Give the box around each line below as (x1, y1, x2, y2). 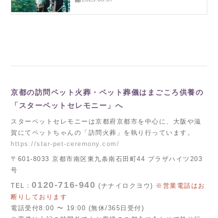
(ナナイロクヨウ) (95, 182, 153, 189)
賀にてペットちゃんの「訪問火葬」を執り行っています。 (11, 129, 195, 136)
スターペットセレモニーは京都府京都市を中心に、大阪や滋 (11, 118, 201, 125)
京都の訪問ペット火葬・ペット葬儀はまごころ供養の (11, 88, 204, 96)
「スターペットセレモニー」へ (11, 101, 124, 109)
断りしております (11, 193, 68, 200)
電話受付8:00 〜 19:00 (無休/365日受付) (11, 204, 145, 212)
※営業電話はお (153, 182, 205, 189)
